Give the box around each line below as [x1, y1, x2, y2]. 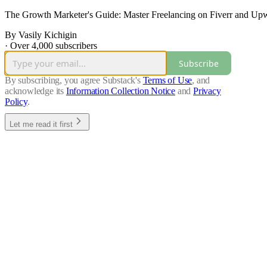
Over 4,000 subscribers [10, 41, 97, 51]
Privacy [193, 86, 221, 97]
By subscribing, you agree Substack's [5, 75, 141, 86]
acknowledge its [5, 86, 64, 97]
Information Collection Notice [66, 86, 176, 97]
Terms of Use [142, 75, 193, 86]
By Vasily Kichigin [5, 30, 77, 41]
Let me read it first [10, 120, 73, 129]
